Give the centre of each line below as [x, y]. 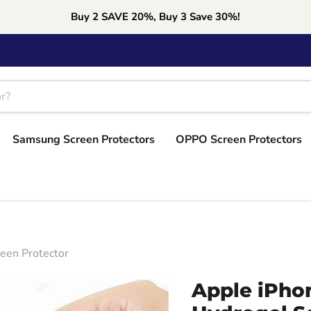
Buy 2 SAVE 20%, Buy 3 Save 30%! [155, 17]
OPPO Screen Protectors [239, 140]
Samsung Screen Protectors [84, 140]
